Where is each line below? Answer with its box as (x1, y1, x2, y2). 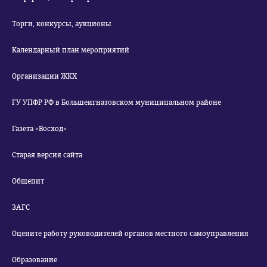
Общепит (12, 177, 44, 185)
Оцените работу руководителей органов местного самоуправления (12, 229, 249, 238)
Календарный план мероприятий (12, 46, 129, 54)
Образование (12, 256, 57, 264)
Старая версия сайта (12, 151, 82, 159)
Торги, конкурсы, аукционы (12, 20, 111, 28)
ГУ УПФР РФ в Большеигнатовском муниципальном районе (12, 98, 221, 107)
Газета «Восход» (12, 125, 67, 133)
